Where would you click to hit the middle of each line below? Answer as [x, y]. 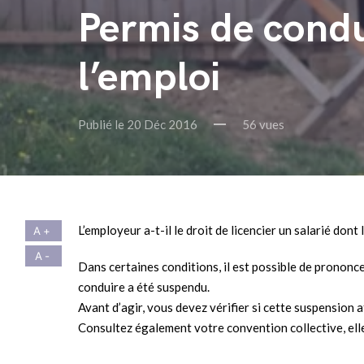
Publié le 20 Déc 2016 [138, 124]
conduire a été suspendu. [144, 286]
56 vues [263, 124]
